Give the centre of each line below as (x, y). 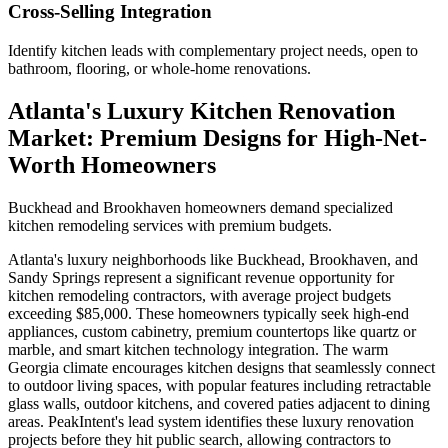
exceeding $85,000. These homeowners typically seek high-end (208, 313)
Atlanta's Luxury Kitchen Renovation (201, 110)
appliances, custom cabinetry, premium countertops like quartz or (212, 331)
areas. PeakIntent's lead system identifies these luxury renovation (211, 421)
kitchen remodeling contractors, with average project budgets (199, 295)
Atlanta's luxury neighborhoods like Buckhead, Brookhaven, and (213, 259)
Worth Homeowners (112, 164)
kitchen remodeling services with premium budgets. (170, 225)
